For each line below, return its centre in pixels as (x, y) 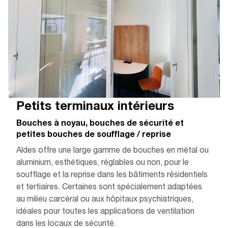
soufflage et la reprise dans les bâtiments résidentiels (112, 176)
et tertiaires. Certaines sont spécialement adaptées (109, 188)
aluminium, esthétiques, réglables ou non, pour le (103, 163)
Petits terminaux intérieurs (95, 107)
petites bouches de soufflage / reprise (94, 135)
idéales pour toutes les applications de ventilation (105, 212)
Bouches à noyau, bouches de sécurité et (100, 124)
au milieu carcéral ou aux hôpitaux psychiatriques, (105, 200)
